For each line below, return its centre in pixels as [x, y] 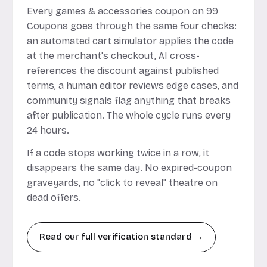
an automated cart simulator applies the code [130, 41]
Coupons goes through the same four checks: [132, 26]
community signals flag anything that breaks [129, 100]
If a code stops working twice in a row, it [118, 153]
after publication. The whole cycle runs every [129, 115]
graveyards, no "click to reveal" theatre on [122, 182]
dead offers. [54, 197]
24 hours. [48, 130]
